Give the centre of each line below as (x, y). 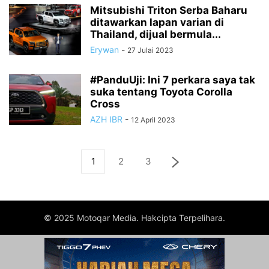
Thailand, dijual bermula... (156, 35)
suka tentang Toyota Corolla (161, 92)
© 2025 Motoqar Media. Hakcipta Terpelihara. (134, 218)
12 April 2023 (153, 120)
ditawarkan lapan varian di (157, 23)
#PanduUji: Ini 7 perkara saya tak (173, 80)
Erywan (104, 50)
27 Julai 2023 (150, 50)
